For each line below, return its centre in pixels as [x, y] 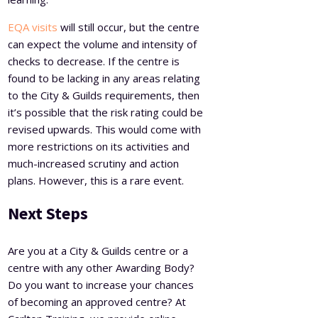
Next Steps [48, 213]
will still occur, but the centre [129, 27]
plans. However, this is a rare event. [96, 180]
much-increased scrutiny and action [94, 163]
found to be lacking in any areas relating [104, 78]
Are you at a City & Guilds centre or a [98, 250]
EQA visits [33, 27]
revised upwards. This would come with [105, 129]
